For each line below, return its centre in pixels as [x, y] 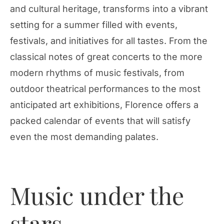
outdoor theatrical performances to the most [105, 89]
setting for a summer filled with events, [94, 25]
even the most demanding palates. [84, 137]
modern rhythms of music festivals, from [97, 73]
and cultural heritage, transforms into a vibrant [109, 9]
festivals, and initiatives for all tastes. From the [109, 41]
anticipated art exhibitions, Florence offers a [104, 105]
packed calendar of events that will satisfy [100, 121]
